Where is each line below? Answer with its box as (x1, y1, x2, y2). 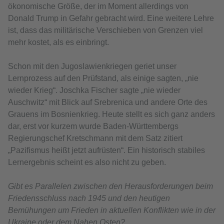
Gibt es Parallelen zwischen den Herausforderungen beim (8, 182, 213, 191)
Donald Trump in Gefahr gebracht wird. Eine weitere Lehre (8, 14, 214, 23)
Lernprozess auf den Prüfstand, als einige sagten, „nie (8, 74, 198, 83)
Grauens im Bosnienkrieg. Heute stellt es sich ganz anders (8, 110, 215, 119)
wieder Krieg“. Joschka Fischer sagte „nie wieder (8, 86, 180, 95)
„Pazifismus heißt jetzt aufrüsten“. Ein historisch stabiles (8, 146, 205, 155)
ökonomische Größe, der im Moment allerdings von (8, 2, 188, 11)
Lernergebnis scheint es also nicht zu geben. (8, 158, 166, 167)
